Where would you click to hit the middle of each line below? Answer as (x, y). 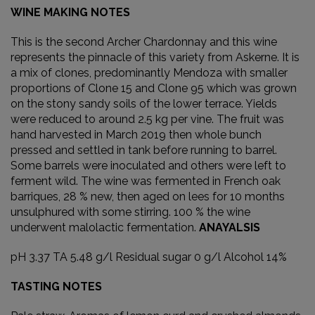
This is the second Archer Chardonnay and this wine (144, 41)
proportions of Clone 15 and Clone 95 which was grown (154, 88)
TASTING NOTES (56, 286)
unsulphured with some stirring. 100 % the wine (130, 212)
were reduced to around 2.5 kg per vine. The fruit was (147, 119)
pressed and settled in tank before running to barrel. (144, 150)
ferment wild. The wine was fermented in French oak (146, 181)
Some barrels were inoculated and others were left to (148, 165)
